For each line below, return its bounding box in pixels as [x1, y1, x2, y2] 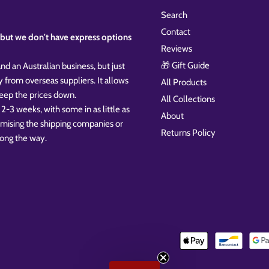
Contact [161, 26, 191, 37]
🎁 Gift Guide [161, 59, 210, 71]
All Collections [161, 93, 216, 104]
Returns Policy [161, 127, 216, 138]
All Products [161, 76, 207, 88]
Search [161, 9, 188, 20]
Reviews [161, 43, 193, 54]
